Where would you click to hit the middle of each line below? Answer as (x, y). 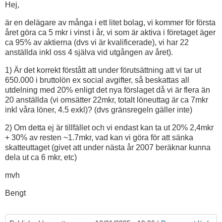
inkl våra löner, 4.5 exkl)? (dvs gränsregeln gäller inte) (99, 110)
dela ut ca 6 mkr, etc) (41, 158)
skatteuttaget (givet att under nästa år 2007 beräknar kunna (108, 148)
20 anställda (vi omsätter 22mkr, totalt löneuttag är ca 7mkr (107, 100)
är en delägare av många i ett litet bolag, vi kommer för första (110, 23)
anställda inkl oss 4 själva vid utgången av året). (89, 53)
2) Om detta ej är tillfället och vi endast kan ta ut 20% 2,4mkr (109, 128)
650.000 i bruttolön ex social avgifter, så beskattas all (97, 80)
